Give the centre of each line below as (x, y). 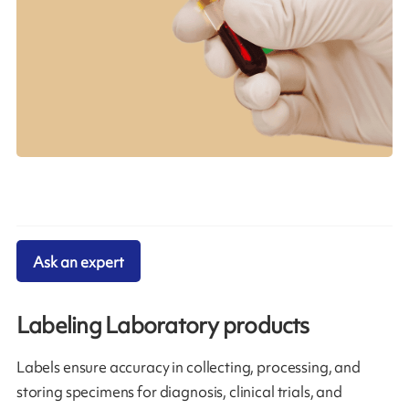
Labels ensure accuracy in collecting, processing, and (188, 367)
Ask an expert (79, 262)
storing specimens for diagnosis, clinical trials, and (179, 392)
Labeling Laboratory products (163, 326)
